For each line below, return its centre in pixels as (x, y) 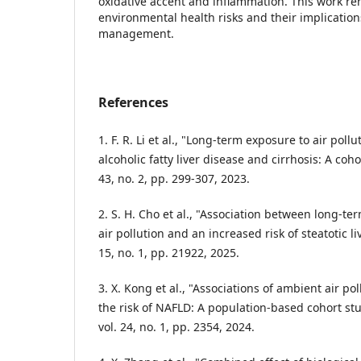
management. (136, 33)
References (133, 102)
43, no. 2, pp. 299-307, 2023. (174, 178)
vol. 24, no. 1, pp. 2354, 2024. (176, 326)
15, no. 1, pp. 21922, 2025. (169, 252)
